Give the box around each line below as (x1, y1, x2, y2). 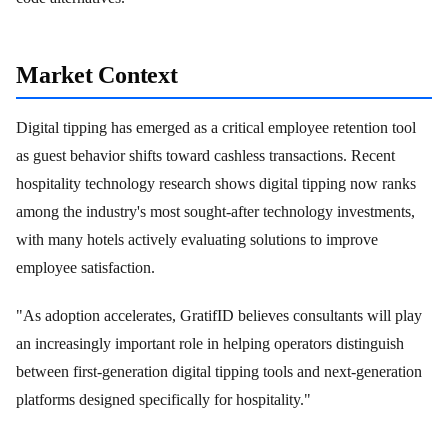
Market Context (16, 62, 178, 89)
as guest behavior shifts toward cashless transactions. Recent (16, 146, 395, 164)
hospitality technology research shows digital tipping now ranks (16, 174, 416, 192)
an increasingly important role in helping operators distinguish (16, 334, 404, 352)
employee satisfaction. (16, 258, 155, 276)
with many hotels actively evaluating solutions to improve (16, 230, 378, 248)
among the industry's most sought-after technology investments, (16, 202, 415, 220)
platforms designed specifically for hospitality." (16, 390, 311, 408)
